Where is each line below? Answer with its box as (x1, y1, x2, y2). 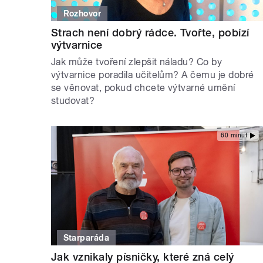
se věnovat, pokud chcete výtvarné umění (51, 82, 235, 93)
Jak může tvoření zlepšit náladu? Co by (51, 56, 222, 68)
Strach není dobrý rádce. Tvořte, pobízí (51, 26, 249, 39)
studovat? (51, 95, 95, 106)
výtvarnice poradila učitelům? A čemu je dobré (51, 69, 254, 80)
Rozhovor (63, 8, 102, 18)
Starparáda (63, 233, 110, 243)
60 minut (221, 132, 247, 139)
